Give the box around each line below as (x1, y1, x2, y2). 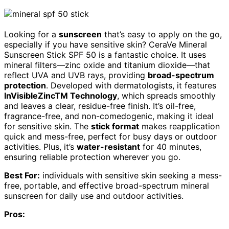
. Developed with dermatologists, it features (46, 80, 216, 91)
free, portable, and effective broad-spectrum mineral (4, 180, 209, 191)
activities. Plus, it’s (4, 142, 77, 152)
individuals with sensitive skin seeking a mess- (40, 170, 222, 181)
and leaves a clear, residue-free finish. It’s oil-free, (4, 101, 196, 111)
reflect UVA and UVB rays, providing (4, 70, 148, 81)
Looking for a (4, 29, 59, 40)
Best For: (4, 170, 40, 181)
